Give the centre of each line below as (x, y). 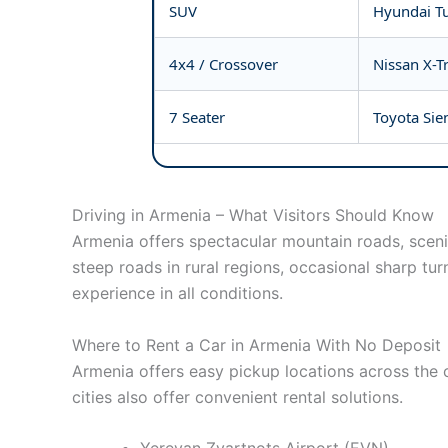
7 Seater (197, 116)
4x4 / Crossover (223, 63)
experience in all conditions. (177, 293)
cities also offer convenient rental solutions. (237, 396)
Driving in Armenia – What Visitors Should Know (253, 215)
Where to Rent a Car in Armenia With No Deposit (256, 344)
